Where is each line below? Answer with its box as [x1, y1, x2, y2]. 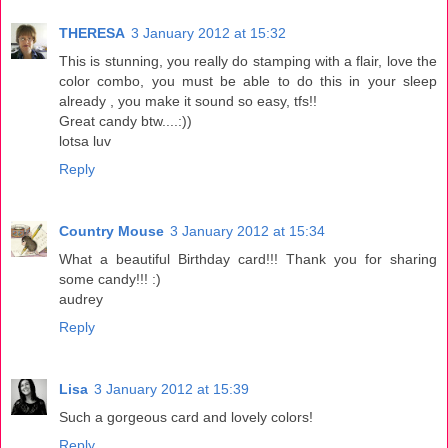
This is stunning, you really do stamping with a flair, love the [59, 52, 437, 69]
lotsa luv [59, 132, 111, 149]
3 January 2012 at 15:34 [170, 222, 325, 239]
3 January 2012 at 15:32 [131, 24, 286, 41]
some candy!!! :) [59, 270, 161, 287]
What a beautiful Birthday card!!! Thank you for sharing [59, 250, 437, 267]
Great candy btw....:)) [59, 112, 192, 129]
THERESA [59, 24, 125, 41]
